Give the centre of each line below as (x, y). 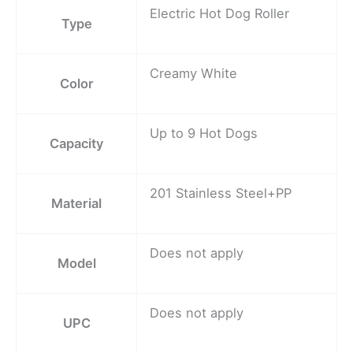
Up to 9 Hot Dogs (204, 134)
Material (76, 204)
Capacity (76, 144)
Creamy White (194, 74)
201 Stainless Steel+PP (221, 193)
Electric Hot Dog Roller (220, 14)
